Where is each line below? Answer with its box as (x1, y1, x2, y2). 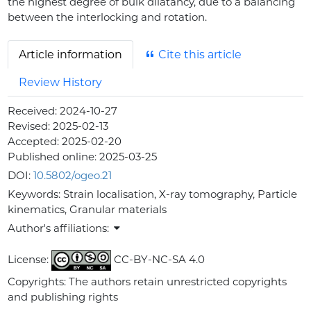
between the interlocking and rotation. (8, 10, 208, 24)
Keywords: (8, 187, 64, 201)
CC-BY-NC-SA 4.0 (110, 253, 205, 267)
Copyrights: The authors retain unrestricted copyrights (8, 275, 287, 289)
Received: (8, 104, 60, 118)
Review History (19, 75, 103, 89)
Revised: (8, 119, 53, 133)
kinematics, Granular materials (8, 203, 167, 217)
